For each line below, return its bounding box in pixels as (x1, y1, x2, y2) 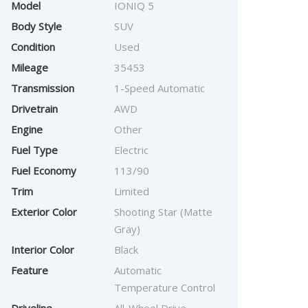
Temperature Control (114, 280, 215, 294)
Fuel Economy (11, 164, 76, 177)
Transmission (11, 81, 74, 95)
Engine (11, 122, 43, 136)
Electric (114, 143, 148, 157)
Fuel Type (11, 143, 58, 157)
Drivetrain (11, 102, 58, 115)
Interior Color (11, 243, 74, 256)
